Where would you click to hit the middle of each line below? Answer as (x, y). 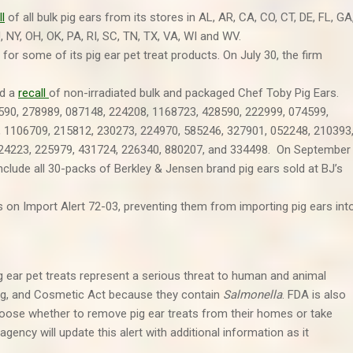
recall (33, 93)
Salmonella (253, 295)
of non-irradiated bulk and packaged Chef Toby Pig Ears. (194, 93)
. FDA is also (314, 295)
